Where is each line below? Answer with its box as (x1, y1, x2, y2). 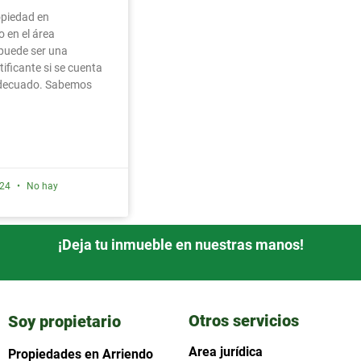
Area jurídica (188, 343, 263, 359)
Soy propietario (7, 311, 121, 331)
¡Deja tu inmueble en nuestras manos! (57, 235, 304, 253)
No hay (23, 180, 58, 192)
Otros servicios (188, 310, 299, 330)
